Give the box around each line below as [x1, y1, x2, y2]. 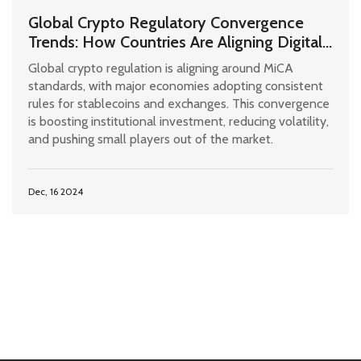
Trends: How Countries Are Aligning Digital [28, 32, 322, 52]
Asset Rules [28, 52, 110, 72]
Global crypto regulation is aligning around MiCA [28, 60, 293, 77]
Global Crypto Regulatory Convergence [28, 13, 304, 33]
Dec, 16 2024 [28, 185, 83, 198]
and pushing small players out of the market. [28, 131, 273, 147]
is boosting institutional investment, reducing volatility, [28, 114, 329, 130]
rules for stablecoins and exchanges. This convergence [28, 96, 330, 112]
